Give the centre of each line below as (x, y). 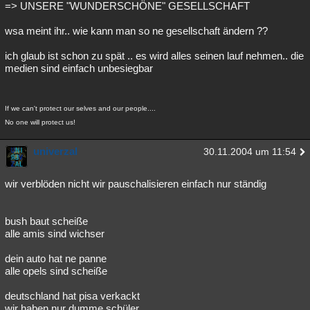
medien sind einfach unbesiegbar (79, 68)
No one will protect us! (40, 122)
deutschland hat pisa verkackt (72, 296)
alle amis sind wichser (55, 234)
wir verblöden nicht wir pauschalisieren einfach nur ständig (136, 184)
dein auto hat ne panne (56, 258)
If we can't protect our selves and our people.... (80, 108)
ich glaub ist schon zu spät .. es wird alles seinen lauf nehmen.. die (154, 56)
